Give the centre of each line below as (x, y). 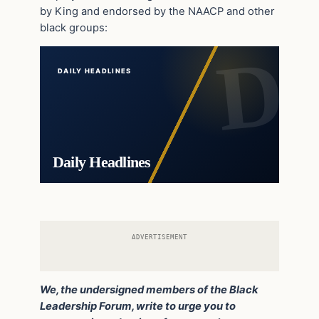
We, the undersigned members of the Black (149, 289)
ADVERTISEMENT (159, 236)
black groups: (74, 27)
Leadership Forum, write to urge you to (138, 306)
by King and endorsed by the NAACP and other (157, 11)
